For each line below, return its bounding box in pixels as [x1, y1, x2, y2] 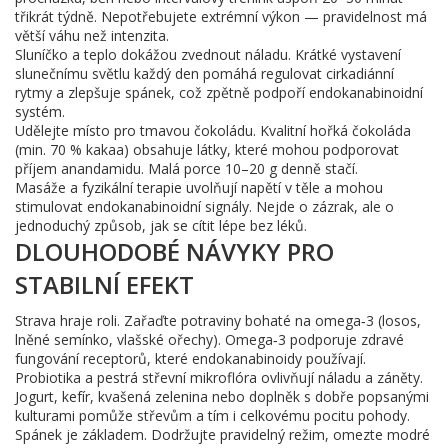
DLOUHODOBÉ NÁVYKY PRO [15, 235, 334, 268]
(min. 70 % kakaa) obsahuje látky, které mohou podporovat [15, 140, 399, 159]
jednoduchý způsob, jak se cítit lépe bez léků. [15, 216, 307, 235]
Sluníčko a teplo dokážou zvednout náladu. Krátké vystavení [15, 45, 401, 64]
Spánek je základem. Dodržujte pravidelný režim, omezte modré [15, 425, 430, 444]
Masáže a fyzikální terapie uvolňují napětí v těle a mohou [15, 178, 383, 197]
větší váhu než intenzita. [15, 26, 169, 45]
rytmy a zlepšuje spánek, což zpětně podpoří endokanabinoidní [15, 83, 423, 102]
